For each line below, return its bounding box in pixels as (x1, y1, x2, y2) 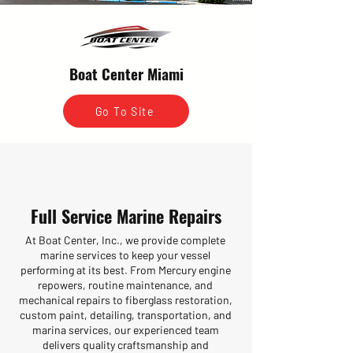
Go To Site (95, 104, 154, 118)
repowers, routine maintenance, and (38, 278, 213, 292)
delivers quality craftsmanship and (42, 338, 209, 351)
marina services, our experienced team (32, 323, 219, 336)
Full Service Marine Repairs (31, 203, 221, 229)
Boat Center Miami (69, 62, 184, 84)
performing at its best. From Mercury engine (20, 263, 231, 277)
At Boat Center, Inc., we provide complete (25, 233, 225, 247)
